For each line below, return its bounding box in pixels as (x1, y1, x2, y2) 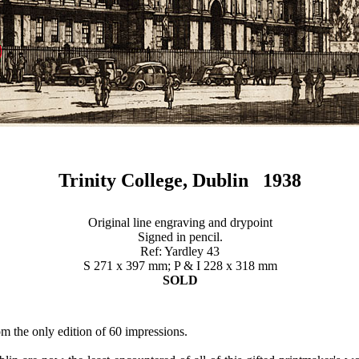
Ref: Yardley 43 (140, 244, 220, 258)
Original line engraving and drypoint (87, 216, 272, 229)
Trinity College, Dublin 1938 (58, 169, 301, 191)
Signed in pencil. (137, 230, 223, 244)
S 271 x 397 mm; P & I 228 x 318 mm (83, 259, 277, 272)
